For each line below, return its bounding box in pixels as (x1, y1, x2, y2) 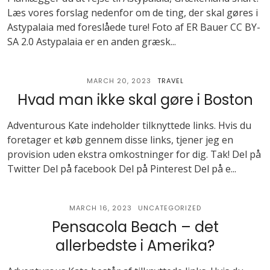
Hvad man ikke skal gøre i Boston (17, 90, 253, 110)
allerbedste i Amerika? (55, 236, 215, 256)
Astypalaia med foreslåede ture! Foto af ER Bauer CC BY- (7, 20, 260, 34)
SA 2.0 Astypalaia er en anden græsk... (7, 35, 176, 48)
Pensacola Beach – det (51, 217, 219, 237)
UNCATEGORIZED (137, 203, 201, 213)
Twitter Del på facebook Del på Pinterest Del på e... (7, 162, 236, 175)
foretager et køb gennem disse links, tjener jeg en (7, 133, 233, 146)
